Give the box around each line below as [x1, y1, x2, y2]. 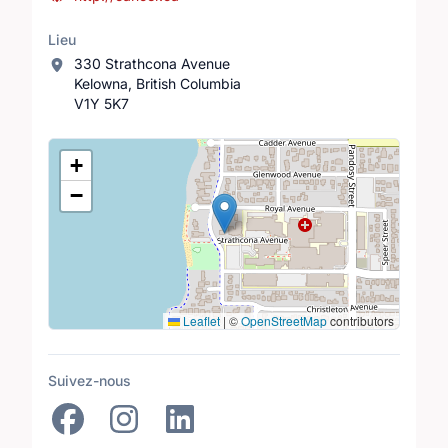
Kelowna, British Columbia [73, 74, 241, 92]
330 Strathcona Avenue [73, 54, 230, 72]
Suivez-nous [48, 371, 131, 389]
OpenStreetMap [241, 311, 327, 329]
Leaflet [180, 311, 220, 329]
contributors [327, 311, 394, 329]
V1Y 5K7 [73, 94, 129, 112]
